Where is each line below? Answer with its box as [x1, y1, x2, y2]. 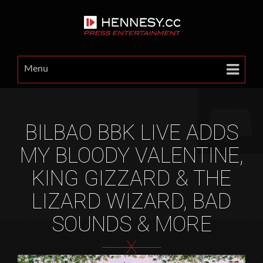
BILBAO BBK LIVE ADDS [25, 120, 238, 145]
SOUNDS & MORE [51, 212, 212, 237]
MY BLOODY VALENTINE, [19, 143, 244, 168]
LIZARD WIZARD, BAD [32, 189, 231, 214]
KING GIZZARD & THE [32, 166, 231, 191]
